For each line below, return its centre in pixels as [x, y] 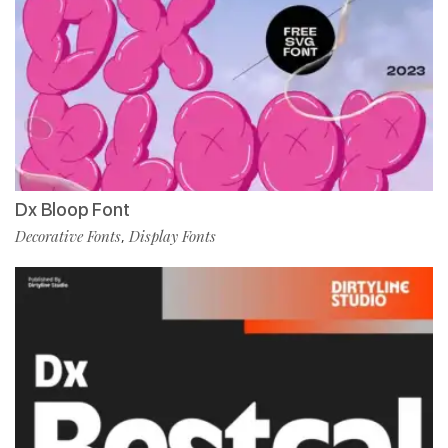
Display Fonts [172, 236]
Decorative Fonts [68, 236]
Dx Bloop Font [72, 210]
